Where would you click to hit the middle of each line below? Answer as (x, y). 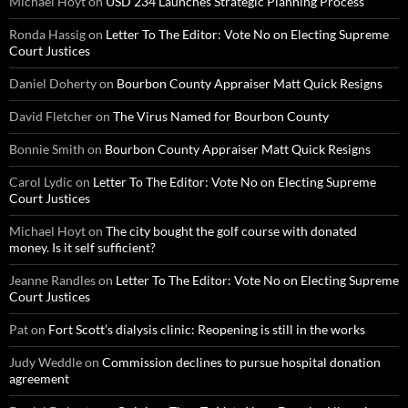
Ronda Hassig (47, 34)
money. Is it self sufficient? (82, 247)
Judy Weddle (46, 362)
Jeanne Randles (52, 280)
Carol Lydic (41, 181)
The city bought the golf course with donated (231, 230)
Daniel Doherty (53, 83)
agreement (39, 378)
